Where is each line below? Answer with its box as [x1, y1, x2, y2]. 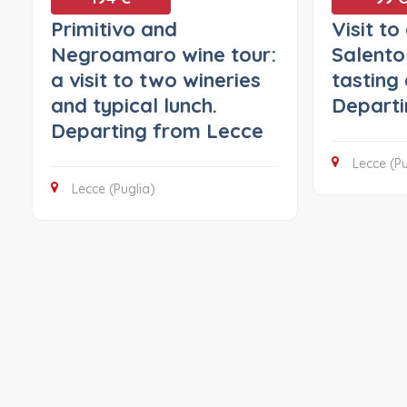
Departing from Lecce [50, 118, 263, 144]
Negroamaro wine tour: [50, 42, 276, 68]
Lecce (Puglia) [71, 181, 155, 198]
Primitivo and [50, 16, 177, 43]
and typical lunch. [50, 93, 217, 119]
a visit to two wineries [50, 67, 261, 94]
